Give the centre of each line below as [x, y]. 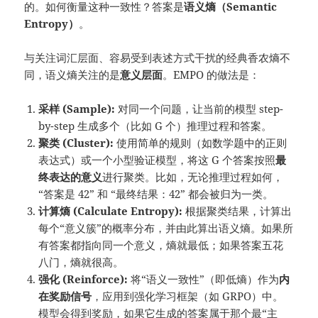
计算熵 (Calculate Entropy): [111, 211]
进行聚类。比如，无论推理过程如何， [193, 177]
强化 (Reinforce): [83, 279]
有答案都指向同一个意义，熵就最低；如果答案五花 [161, 245]
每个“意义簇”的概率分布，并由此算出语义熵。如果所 [166, 228]
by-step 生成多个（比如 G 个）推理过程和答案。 [155, 126]
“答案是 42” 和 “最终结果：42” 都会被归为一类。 [156, 194]
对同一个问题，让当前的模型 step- [199, 109]
